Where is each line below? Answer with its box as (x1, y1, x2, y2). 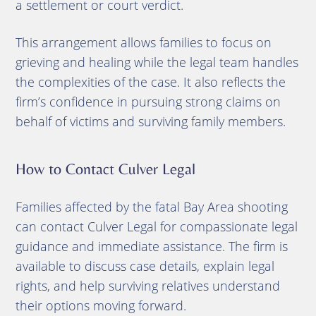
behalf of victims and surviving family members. (15, 112, 286, 130)
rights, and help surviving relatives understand (15, 276, 280, 294)
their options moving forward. (15, 296, 186, 314)
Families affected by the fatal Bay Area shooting (15, 197, 288, 215)
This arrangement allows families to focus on (15, 33, 272, 51)
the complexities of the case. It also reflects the (15, 73, 286, 90)
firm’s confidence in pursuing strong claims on (15, 92, 281, 110)
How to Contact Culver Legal (15, 159, 195, 178)
